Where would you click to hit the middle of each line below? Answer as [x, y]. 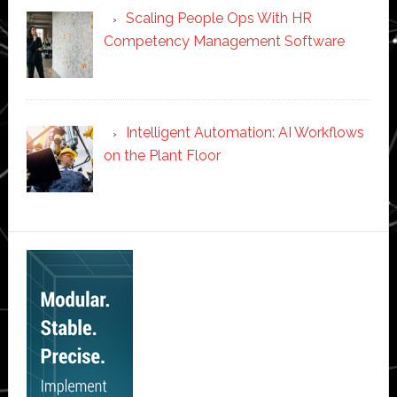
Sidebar [58, 278]
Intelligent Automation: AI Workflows [245, 133]
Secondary [77, 246]
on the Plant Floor [162, 156]
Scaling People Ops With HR [218, 19]
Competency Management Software [224, 42]
